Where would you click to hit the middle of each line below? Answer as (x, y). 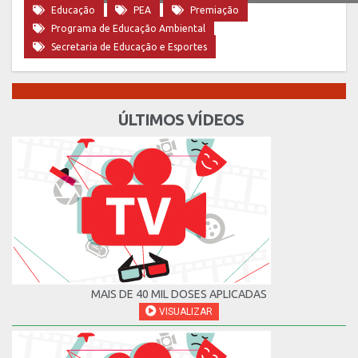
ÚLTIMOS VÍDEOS (179, 120)
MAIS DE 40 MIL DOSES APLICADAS (179, 294)
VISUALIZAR (185, 312)
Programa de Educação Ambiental (128, 29)
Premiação (214, 10)
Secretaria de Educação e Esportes (129, 47)
